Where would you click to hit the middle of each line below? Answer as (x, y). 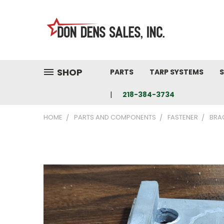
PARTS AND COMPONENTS (115, 117)
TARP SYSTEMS (176, 72)
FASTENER (183, 117)
